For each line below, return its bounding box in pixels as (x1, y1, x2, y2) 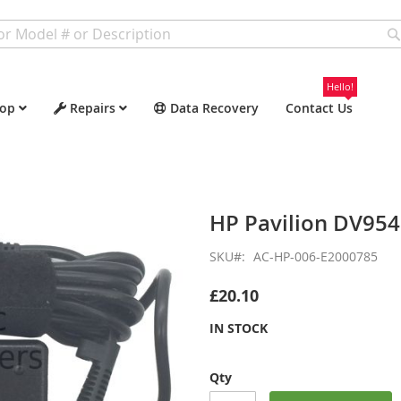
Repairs (70, 99, 115, 116)
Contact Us (286, 99, 353, 116)
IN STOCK (209, 320, 268, 337)
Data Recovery (170, 99, 259, 116)
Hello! (327, 80, 354, 93)
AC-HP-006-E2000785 (253, 248, 378, 265)
